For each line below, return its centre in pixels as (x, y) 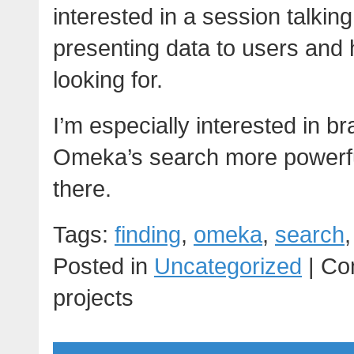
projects (93, 298)
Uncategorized (228, 266)
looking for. (108, 80)
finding (148, 235)
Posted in (104, 266)
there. (82, 189)
